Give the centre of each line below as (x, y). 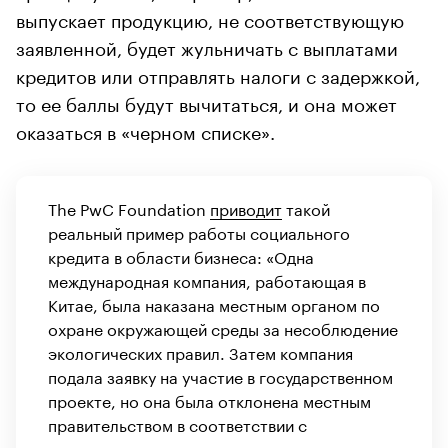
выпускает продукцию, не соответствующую (210, 18)
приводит (246, 208)
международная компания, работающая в (207, 280)
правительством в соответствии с (177, 424)
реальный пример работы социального (199, 232)
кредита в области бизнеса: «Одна (181, 256)
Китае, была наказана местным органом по (214, 304)
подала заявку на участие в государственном (220, 376)
